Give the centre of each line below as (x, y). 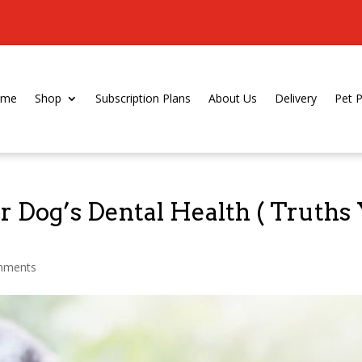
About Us (233, 99)
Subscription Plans (143, 99)
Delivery (296, 99)
